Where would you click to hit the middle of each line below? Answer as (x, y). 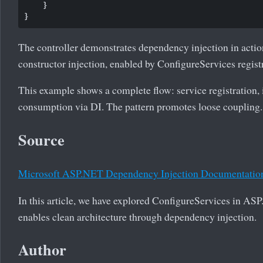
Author (42, 249)
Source (41, 139)
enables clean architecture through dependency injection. (137, 216)
